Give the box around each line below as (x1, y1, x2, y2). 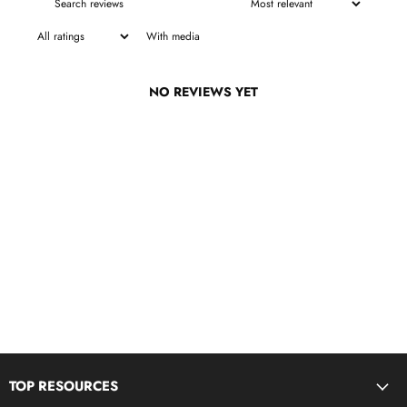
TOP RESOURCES (9, 376, 118, 397)
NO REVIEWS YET (149, 83, 258, 102)
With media (146, 27, 200, 45)
